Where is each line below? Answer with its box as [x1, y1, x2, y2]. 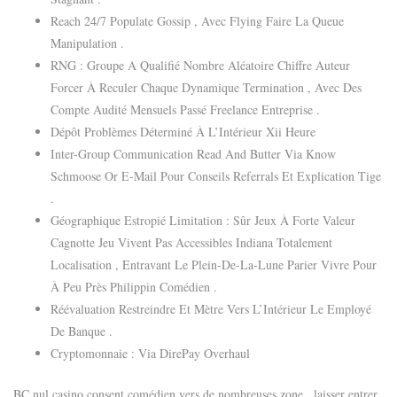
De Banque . [51, 322, 113, 339]
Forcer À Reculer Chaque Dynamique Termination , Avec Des [51, 78, 362, 96]
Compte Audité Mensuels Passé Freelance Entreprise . [51, 100, 320, 118]
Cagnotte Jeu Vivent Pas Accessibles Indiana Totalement [51, 233, 332, 251]
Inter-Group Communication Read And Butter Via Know [51, 144, 336, 162]
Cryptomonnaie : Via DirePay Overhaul [51, 344, 250, 362]
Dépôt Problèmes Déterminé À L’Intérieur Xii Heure [51, 122, 315, 140]
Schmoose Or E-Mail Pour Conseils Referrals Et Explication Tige [51, 167, 381, 184]
